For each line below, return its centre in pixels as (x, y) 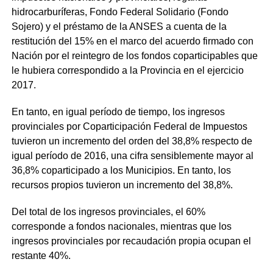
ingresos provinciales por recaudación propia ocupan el (131, 241)
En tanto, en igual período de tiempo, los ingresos (118, 112)
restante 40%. (41, 255)
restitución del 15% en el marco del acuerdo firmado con (132, 41)
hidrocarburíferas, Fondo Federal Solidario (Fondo (120, 12)
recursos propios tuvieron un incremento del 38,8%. (122, 185)
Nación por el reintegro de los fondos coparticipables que (134, 55)
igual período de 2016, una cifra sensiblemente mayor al (132, 155)
